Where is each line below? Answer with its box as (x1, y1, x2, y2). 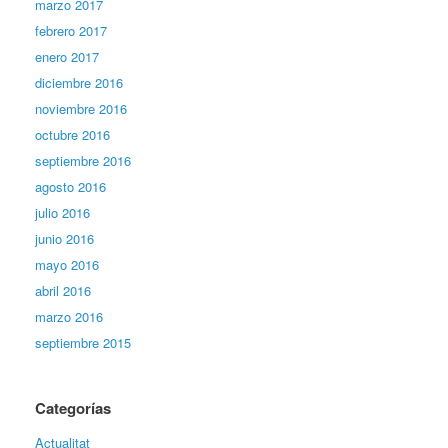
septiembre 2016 (35, 151, 131, 171)
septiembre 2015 (35, 333, 131, 353)
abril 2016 (35, 281, 91, 301)
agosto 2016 (35, 177, 106, 197)
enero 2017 (35, 47, 99, 67)
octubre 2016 (35, 125, 110, 145)
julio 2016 (35, 203, 90, 223)
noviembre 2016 (35, 99, 127, 119)
